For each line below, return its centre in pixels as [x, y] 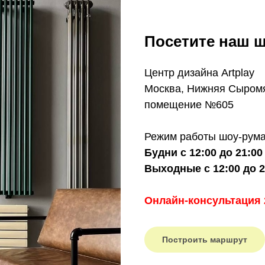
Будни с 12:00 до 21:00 [203, 153]
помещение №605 [189, 105]
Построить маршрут [205, 239]
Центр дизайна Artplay [199, 73]
